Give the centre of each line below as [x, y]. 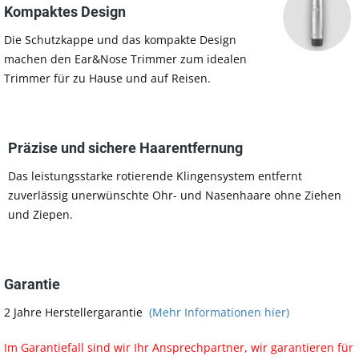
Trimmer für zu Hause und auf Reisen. [107, 78]
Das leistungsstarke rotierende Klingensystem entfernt [155, 176]
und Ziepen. [40, 214]
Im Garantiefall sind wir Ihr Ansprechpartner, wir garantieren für [179, 347]
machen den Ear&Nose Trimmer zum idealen [125, 59]
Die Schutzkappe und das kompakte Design [120, 40]
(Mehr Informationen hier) [219, 312]
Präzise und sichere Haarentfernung [125, 148]
